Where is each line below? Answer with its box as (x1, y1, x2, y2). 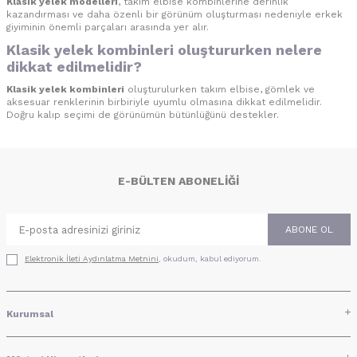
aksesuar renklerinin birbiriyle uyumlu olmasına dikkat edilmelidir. (6, 96, 322, 108)
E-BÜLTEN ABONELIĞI (118, 175, 239, 188)
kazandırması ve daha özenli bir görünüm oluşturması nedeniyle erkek (6, 9, 343, 21)
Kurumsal (6, 308, 53, 320)
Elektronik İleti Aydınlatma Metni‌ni (25, 254, 159, 264)
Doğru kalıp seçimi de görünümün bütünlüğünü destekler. (6, 109, 279, 121)
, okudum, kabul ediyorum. (159, 254, 261, 264)
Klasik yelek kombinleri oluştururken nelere (6, 41, 322, 59)
